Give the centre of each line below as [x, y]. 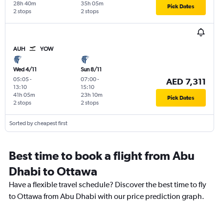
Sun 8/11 [91, 70]
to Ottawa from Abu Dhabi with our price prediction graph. [107, 197]
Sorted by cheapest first [38, 123]
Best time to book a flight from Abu [102, 156]
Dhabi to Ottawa [53, 171]
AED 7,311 [186, 81]
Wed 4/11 [25, 70]
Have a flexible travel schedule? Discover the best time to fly [108, 185]
